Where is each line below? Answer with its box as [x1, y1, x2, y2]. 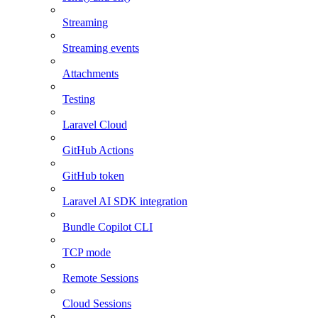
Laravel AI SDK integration [62, 195, 187, 208]
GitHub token [62, 170, 124, 182]
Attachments [62, 67, 119, 80]
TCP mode [62, 246, 111, 259]
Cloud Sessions [62, 297, 131, 310]
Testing [62, 93, 95, 106]
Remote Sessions [62, 272, 138, 285]
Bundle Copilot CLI [62, 221, 153, 234]
